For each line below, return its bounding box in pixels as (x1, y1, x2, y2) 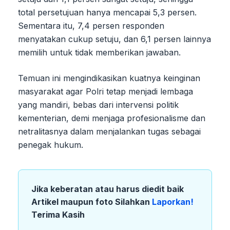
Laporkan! (152, 196, 194, 207)
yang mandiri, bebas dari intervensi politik (18, 99, 179, 110)
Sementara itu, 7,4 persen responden (18, 20, 164, 31)
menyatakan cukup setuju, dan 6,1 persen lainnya (18, 33, 211, 44)
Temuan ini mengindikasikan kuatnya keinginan (18, 72, 200, 83)
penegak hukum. (18, 139, 83, 150)
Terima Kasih (31, 209, 85, 220)
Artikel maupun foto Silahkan (31, 196, 152, 207)
